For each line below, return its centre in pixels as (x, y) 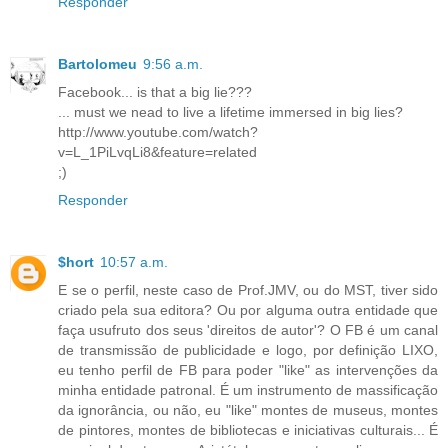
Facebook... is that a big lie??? (155, 91)
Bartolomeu (97, 63)
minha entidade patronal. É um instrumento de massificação (248, 389)
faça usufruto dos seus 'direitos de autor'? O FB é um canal (248, 329)
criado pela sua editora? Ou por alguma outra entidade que (248, 309)
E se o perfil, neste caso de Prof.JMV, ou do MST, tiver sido (248, 289)
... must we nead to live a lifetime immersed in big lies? (230, 111)
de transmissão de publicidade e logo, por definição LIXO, (248, 349)
